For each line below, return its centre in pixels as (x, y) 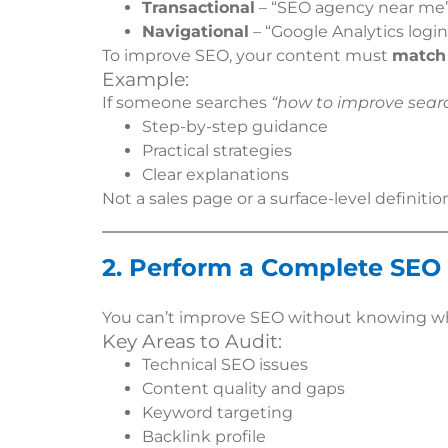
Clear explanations (215, 174)
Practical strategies (217, 150)
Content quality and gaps (243, 388)
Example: (145, 79)
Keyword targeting (217, 412)
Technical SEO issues (225, 364)
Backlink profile (204, 436)
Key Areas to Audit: (192, 341)
